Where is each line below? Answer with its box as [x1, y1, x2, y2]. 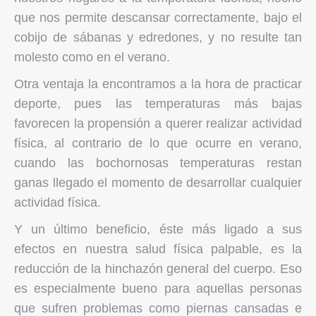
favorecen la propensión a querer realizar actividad [14, 116, 302, 130]
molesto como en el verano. [14, 49, 170, 64]
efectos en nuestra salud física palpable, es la [14, 241, 302, 256]
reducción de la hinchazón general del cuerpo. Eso [14, 261, 302, 276]
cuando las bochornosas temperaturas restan [14, 155, 302, 170]
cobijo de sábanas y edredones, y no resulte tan [14, 30, 302, 44]
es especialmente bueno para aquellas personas [14, 281, 302, 296]
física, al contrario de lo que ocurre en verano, [14, 135, 302, 150]
